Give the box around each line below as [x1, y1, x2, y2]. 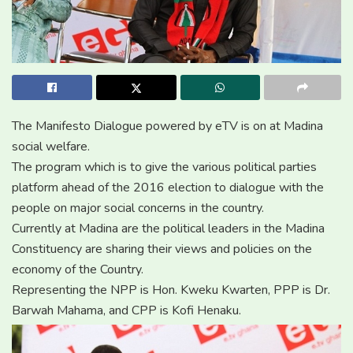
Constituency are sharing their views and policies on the [12, 240, 312, 258]
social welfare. [12, 137, 90, 155]
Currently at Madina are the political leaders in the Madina [12, 219, 325, 237]
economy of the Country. [12, 260, 143, 278]
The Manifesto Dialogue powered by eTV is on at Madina [12, 117, 323, 135]
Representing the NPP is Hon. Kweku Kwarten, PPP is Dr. [12, 281, 330, 299]
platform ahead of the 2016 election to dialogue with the [12, 178, 324, 196]
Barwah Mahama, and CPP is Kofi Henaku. [12, 301, 241, 319]
